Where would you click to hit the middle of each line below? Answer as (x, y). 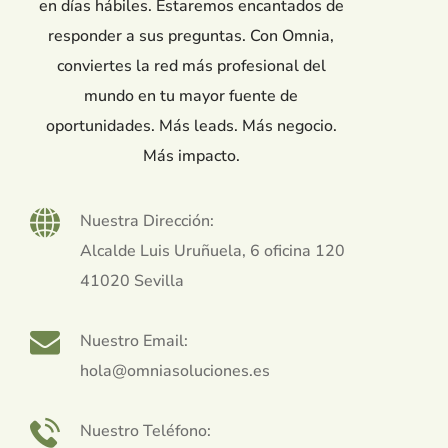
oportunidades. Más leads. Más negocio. (191, 125)
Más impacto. (191, 155)
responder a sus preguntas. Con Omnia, (191, 35)
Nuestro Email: (134, 340)
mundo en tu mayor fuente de (191, 95)
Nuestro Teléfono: (145, 430)
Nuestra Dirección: (147, 220)
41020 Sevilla (132, 280)
